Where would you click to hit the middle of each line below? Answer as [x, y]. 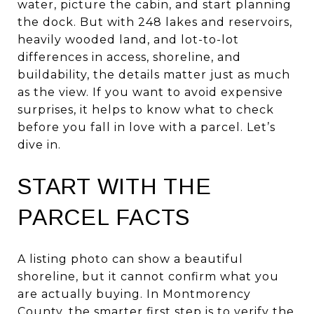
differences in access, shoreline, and [129, 57]
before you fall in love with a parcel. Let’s [146, 127]
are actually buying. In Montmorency [134, 294]
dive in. [39, 145]
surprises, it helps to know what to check [146, 110]
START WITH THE [115, 186]
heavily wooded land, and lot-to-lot [128, 40]
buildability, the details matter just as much [154, 75]
